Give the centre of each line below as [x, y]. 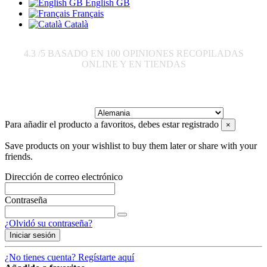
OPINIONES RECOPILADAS [183, 53]
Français [87, 14]
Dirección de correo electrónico [64, 176]
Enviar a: [133, 94]
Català [75, 24]
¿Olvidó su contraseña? [49, 223]
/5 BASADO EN [71, 53]
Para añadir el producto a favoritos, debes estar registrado [112, 124]
